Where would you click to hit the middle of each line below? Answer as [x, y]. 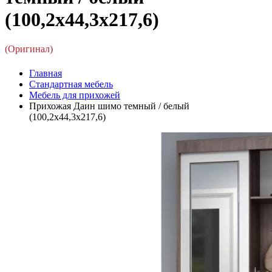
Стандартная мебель [71, 84]
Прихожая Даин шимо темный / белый [109, 106]
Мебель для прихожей [75, 95]
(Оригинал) [29, 49]
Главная [46, 73]
